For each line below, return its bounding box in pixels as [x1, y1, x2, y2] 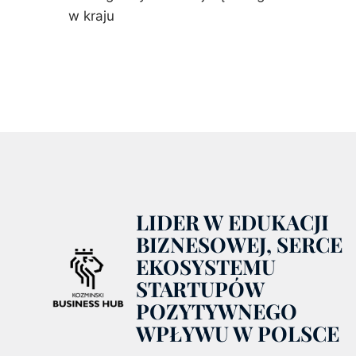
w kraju [68, 7, 115, 24]
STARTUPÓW [136, 275, 265, 304]
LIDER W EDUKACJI [136, 208, 329, 237]
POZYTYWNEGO [136, 297, 297, 326]
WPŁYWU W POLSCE [136, 319, 339, 348]
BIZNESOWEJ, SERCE [136, 230, 342, 259]
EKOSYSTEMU [136, 253, 276, 281]
